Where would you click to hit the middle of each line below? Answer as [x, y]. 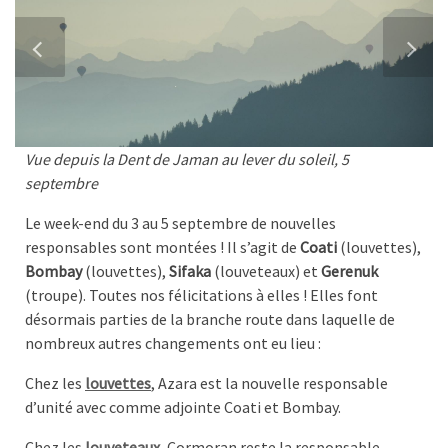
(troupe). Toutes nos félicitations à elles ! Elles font [201, 295]
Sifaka [190, 271]
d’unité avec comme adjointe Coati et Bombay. [183, 407]
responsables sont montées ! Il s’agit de [162, 247]
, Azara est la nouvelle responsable [269, 383]
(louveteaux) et [266, 271]
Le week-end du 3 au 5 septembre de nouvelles [180, 223]
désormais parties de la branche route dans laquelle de [210, 319]
